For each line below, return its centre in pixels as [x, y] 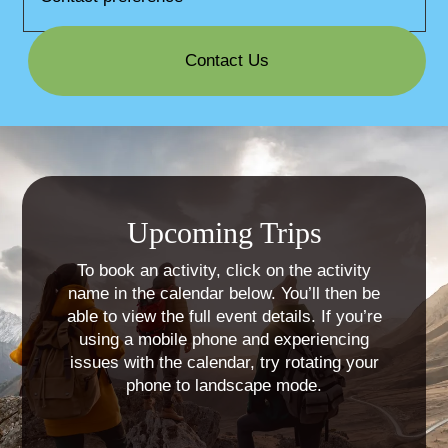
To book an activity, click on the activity [224, 270]
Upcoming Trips [224, 232]
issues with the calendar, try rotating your [224, 362]
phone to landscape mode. [224, 385]
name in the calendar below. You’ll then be [224, 293]
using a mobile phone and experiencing [224, 339]
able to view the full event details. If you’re [224, 316]
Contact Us [226, 60]
